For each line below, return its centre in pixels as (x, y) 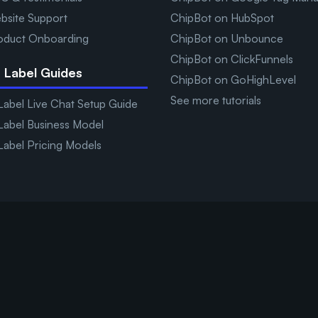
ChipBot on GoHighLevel (233, 80)
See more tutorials (216, 100)
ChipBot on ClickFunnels (232, 59)
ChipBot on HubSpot (222, 18)
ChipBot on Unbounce (227, 39)
